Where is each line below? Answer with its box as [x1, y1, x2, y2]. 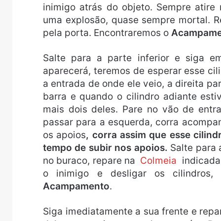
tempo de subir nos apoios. [43, 142, 168, 154]
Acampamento [43, 181, 110, 192]
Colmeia [140, 155, 180, 167]
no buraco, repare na [43, 155, 138, 167]
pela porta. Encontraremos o [43, 27, 171, 39]
